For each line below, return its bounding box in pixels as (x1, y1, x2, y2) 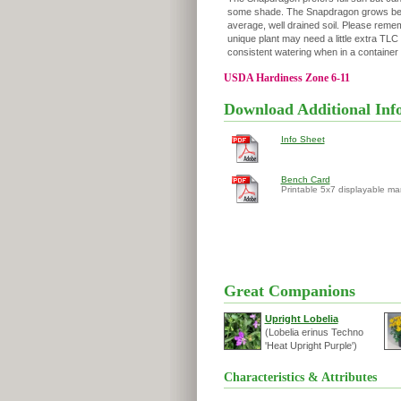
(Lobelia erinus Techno (264, 327, 363, 337)
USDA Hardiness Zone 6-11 (223, 72, 350, 84)
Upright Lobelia (264, 313, 338, 324)
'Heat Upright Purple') (264, 340, 357, 351)
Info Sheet (280, 134, 325, 144)
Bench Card (280, 175, 330, 184)
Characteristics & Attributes (223, 371, 377, 384)
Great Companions (223, 282, 355, 300)
